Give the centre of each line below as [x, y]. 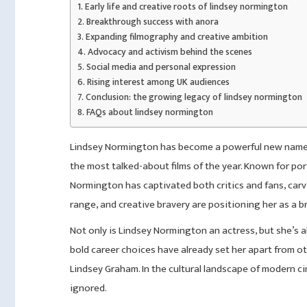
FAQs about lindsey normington [149, 112]
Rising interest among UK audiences [158, 82]
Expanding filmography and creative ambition [176, 37]
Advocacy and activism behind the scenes [170, 52]
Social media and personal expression [161, 67]
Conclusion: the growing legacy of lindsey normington [194, 97]
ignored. [88, 288]
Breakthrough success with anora [152, 22]
